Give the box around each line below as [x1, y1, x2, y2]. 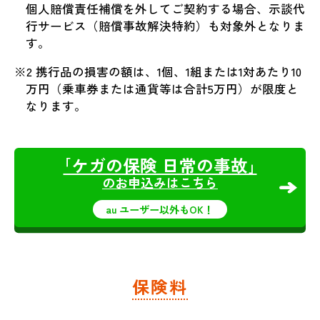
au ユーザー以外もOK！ [106, 201, 214, 216]
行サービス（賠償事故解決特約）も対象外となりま [26, 16, 306, 34]
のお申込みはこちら [101, 172, 218, 191]
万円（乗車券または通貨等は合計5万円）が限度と [26, 80, 299, 98]
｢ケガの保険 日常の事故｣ [63, 152, 257, 177]
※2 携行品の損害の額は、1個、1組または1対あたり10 [14, 63, 301, 81]
